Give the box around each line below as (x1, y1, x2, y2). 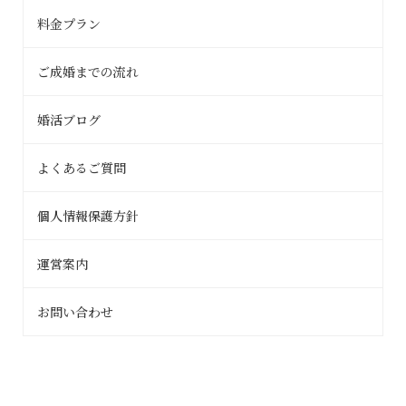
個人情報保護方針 (37, 207, 139, 226)
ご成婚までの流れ (37, 63, 139, 82)
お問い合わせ (37, 303, 113, 322)
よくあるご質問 (37, 159, 126, 178)
